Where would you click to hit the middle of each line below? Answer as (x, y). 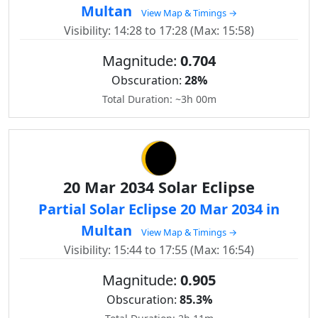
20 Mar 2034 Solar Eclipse (159, 187)
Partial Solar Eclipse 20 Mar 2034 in (159, 209)
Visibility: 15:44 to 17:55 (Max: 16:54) (159, 250)
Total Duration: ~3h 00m (159, 99)
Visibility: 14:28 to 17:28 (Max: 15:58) (159, 31)
